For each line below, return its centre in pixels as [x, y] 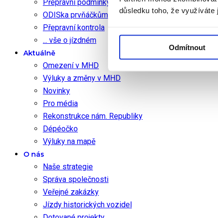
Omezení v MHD [71, 66]
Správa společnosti [76, 180]
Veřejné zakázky [71, 192]
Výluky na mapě [69, 142]
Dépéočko [60, 129]
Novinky [56, 91]
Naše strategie [68, 167]
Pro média [60, 104]
